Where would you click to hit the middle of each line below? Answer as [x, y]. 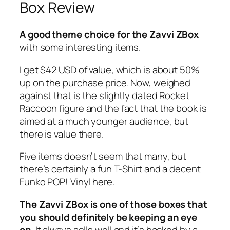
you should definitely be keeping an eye [109, 217]
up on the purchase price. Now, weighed [105, 82]
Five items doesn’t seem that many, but [103, 156]
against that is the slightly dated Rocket [104, 95]
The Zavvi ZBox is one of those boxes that [113, 204]
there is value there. [62, 134]
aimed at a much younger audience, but [104, 121]
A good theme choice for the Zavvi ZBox [109, 35]
